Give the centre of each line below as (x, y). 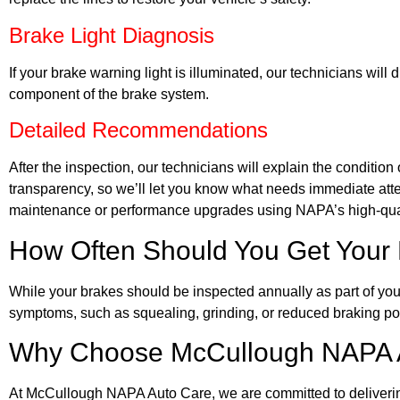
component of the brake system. (109, 94)
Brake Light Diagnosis (112, 35)
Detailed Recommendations (138, 130)
